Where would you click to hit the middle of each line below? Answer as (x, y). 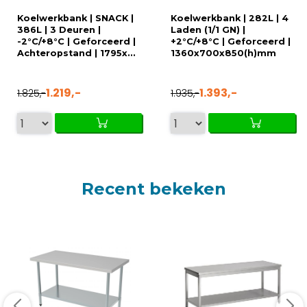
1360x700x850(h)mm (223, 53)
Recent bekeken (153, 189)
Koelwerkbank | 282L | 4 (230, 19)
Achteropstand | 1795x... (76, 53)
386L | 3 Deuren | (59, 30)
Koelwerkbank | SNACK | (75, 19)
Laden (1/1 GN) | (208, 30)
